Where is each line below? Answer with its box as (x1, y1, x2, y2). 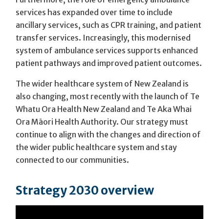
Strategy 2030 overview (16, 183, 154, 198)
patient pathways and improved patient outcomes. (16, 58, 202, 68)
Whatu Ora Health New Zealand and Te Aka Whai (16, 104, 192, 114)
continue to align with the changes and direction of (16, 130, 201, 139)
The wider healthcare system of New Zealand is (16, 79, 189, 88)
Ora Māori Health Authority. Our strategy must (16, 117, 188, 127)
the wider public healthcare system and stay (16, 142, 177, 152)
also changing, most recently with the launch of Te (16, 91, 199, 101)
